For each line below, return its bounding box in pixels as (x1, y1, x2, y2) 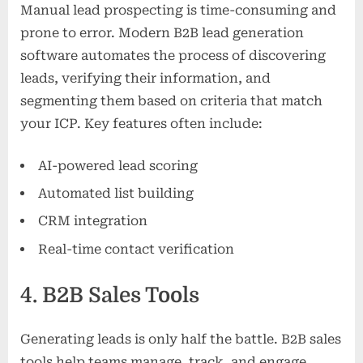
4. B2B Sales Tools (20, 283, 199, 307)
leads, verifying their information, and (20, 70, 271, 86)
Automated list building (38, 186, 194, 202)
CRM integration (38, 213, 147, 229)
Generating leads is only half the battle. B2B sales (20, 331, 341, 347)
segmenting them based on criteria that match (20, 92, 322, 109)
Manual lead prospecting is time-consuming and (20, 2, 336, 18)
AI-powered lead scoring (38, 157, 198, 173)
